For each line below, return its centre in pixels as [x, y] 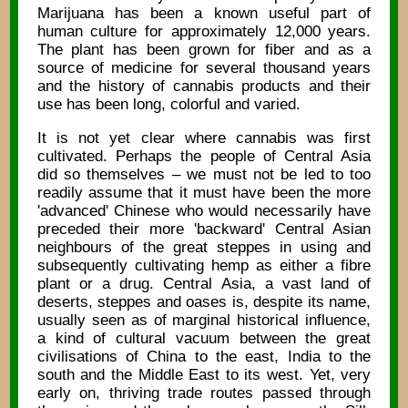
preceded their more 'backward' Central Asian [204, 229]
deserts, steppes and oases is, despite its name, [204, 302]
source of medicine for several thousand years [204, 68]
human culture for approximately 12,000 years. [204, 32]
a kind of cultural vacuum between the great [204, 339]
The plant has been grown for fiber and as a [204, 50]
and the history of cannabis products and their [204, 87]
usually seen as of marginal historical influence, [204, 321]
